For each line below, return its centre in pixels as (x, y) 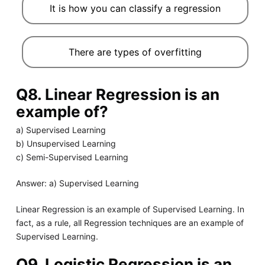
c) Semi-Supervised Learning (72, 157)
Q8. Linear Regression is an (117, 94)
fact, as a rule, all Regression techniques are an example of (130, 222)
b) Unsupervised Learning (66, 143)
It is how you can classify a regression (135, 8)
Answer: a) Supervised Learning (77, 183)
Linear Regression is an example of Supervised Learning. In (130, 209)
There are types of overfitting (135, 52)
